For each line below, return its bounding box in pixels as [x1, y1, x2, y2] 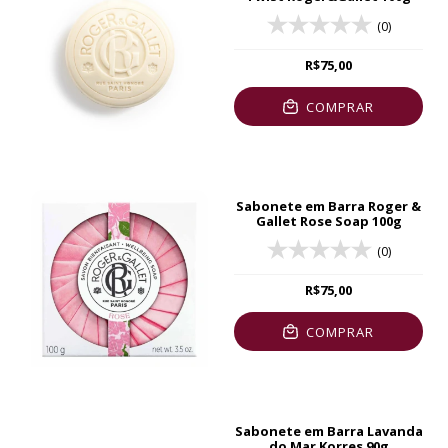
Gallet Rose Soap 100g [255, 212, 402, 231]
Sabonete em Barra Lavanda [234, 422, 423, 441]
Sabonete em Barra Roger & [236, 197, 421, 216]
